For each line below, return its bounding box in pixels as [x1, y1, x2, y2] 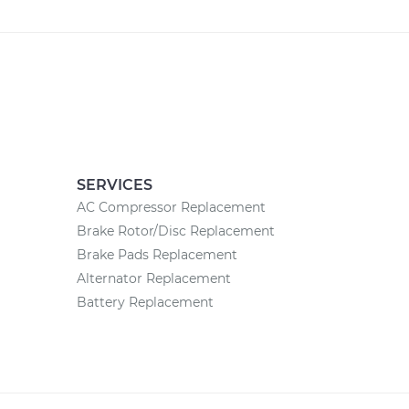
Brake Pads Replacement [76, 246, 237, 263]
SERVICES [76, 176, 152, 194]
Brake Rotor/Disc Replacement [76, 223, 275, 239]
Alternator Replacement [76, 270, 231, 287]
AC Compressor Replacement [76, 199, 266, 215]
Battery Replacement [76, 294, 214, 310]
